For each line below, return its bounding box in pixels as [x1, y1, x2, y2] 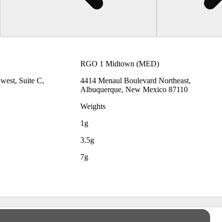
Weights [80, 102, 106, 111]
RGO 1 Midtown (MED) [80, 59, 159, 68]
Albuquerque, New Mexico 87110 [80, 85, 188, 94]
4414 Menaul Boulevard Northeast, [80, 76, 191, 85]
